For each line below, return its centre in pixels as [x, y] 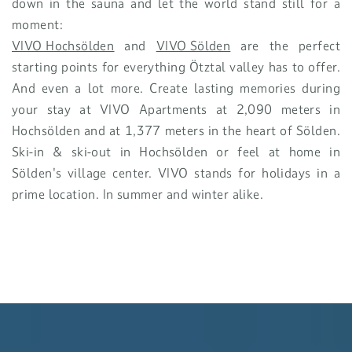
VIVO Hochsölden [63, 46]
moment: [39, 24]
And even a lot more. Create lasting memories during [176, 88]
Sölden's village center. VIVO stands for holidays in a [176, 173]
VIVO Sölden [193, 46]
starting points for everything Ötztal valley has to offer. [176, 67]
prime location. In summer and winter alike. [138, 194]
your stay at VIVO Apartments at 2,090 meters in [176, 109]
